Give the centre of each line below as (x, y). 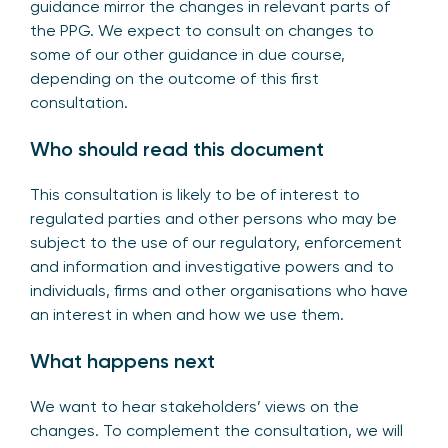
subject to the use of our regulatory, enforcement (216, 243)
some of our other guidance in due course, (187, 55)
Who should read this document (177, 149)
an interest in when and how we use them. (189, 315)
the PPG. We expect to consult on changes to (202, 31)
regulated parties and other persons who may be (213, 219)
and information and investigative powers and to (212, 267)
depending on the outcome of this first (174, 79)
